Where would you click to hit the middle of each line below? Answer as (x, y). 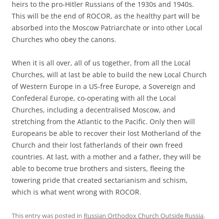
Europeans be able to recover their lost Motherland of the (106, 133)
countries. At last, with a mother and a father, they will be (106, 156)
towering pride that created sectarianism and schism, (100, 180)
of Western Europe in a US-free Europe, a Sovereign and (104, 86)
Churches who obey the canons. (64, 39)
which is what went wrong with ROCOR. (77, 192)
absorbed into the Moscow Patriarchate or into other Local (107, 27)
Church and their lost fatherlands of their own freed (97, 145)
